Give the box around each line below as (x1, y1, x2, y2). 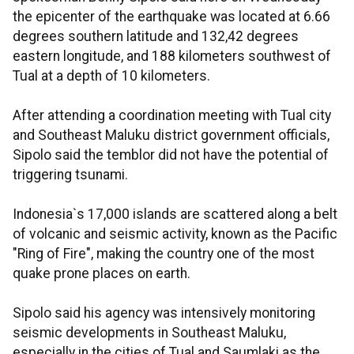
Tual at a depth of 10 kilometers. (13, 68, 210, 84)
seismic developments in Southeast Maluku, (13, 325, 286, 341)
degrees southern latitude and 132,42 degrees (13, 28, 299, 44)
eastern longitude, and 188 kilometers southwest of (13, 48, 331, 64)
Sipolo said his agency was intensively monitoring (13, 305, 315, 321)
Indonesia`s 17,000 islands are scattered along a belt (13, 206, 337, 222)
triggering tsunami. (13, 167, 128, 183)
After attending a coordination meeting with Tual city (13, 107, 331, 123)
